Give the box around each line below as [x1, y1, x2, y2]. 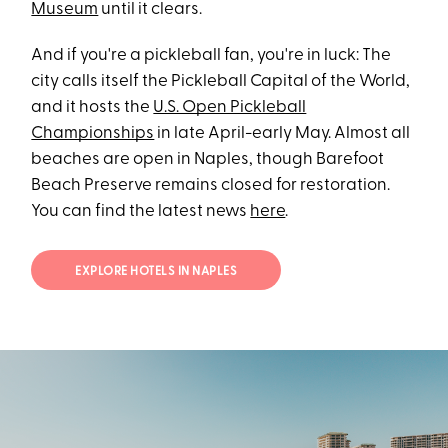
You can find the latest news [31, 203, 251, 221]
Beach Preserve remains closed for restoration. [31, 177, 391, 195]
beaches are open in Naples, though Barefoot [31, 151, 385, 169]
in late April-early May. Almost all [154, 125, 411, 143]
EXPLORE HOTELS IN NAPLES [75, 265, 238, 278]
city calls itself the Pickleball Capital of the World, [31, 73, 411, 91]
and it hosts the [31, 99, 154, 117]
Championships [31, 125, 155, 143]
